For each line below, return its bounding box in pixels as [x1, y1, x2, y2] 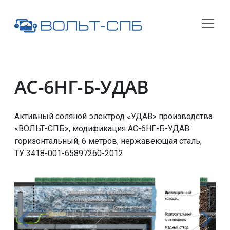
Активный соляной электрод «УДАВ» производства [14, 111, 213, 121]
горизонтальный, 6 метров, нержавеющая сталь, [14, 136, 202, 146]
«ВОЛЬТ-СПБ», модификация [14, 123, 128, 133]
